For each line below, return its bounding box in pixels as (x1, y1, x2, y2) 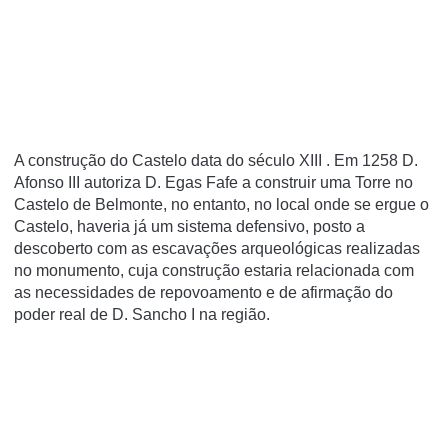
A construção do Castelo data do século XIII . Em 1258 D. (14, 152, 418, 169)
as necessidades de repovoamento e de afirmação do (14, 284, 393, 301)
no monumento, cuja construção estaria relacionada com (14, 262, 414, 279)
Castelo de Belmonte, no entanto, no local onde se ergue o (14, 196, 429, 213)
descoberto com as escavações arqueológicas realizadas (14, 240, 420, 257)
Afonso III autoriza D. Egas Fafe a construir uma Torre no (14, 174, 413, 191)
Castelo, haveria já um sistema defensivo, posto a (14, 218, 365, 235)
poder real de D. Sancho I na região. (14, 306, 270, 323)
